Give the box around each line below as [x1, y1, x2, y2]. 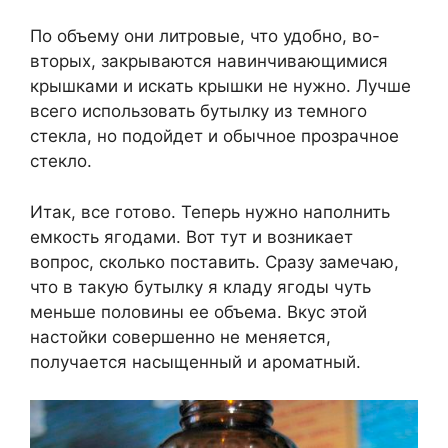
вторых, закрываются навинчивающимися [30, 51, 388, 72]
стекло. [30, 151, 92, 172]
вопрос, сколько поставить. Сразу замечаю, [30, 251, 399, 272]
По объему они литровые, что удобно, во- [30, 26, 380, 47]
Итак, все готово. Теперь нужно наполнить [30, 201, 390, 222]
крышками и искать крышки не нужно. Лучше [30, 76, 411, 97]
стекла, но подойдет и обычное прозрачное [30, 126, 399, 147]
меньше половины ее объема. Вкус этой [30, 301, 367, 322]
